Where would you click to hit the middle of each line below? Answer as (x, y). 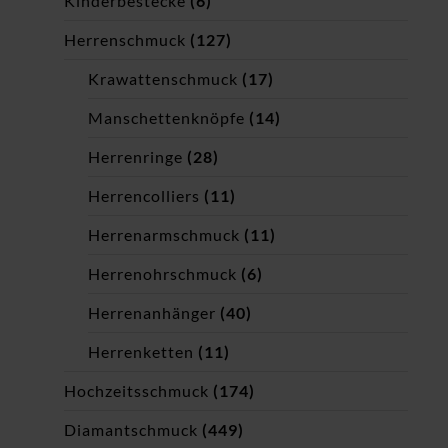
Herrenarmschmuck (164, 235)
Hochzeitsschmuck (136, 391)
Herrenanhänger (152, 313)
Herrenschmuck (125, 40)
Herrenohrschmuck (162, 274)
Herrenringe (135, 157)
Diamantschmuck (131, 430)
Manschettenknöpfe (166, 118)
